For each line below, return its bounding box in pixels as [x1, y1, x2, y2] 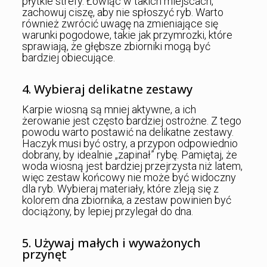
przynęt [21, 246, 67, 263]
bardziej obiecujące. [21, 51, 115, 64]
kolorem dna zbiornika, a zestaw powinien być [21, 194, 231, 207]
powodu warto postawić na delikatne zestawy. [21, 126, 234, 139]
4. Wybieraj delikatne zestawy [21, 81, 193, 98]
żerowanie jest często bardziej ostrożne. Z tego [21, 114, 241, 128]
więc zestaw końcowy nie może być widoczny [21, 171, 236, 184]
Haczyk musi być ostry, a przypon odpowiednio [21, 137, 238, 150]
